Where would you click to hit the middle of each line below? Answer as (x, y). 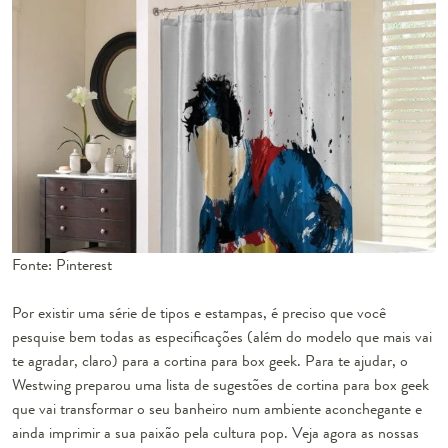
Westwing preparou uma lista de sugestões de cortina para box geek (220, 385)
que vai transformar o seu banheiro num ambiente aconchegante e (217, 409)
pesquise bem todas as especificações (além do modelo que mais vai (222, 337)
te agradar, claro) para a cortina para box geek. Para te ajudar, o (210, 361)
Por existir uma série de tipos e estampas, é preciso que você (199, 313)
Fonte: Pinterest (62, 265)
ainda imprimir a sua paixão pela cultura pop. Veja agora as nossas (215, 433)
